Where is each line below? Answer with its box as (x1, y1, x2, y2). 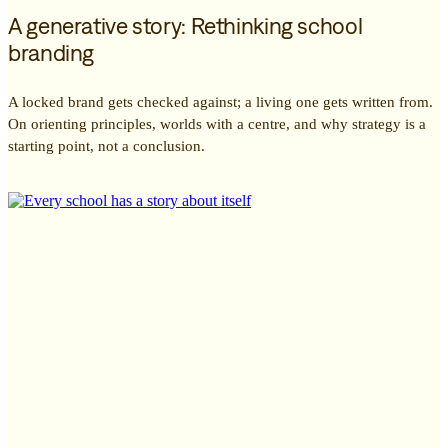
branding (8, 39, 95, 67)
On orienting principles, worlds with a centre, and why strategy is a (8, 115, 426, 132)
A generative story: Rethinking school (8, 12, 363, 40)
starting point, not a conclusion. (8, 137, 205, 154)
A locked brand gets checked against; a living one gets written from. (8, 93, 433, 110)
